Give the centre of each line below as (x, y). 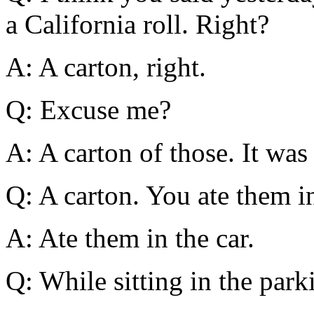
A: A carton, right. (106, 67)
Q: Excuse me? (88, 110)
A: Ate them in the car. (130, 238)
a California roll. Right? (137, 25)
